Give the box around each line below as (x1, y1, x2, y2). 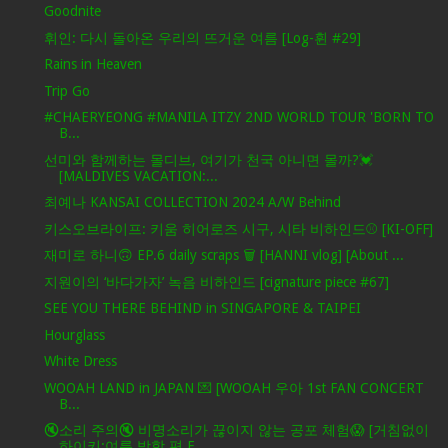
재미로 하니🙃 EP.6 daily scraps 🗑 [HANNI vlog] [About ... (43, 247, 404, 264)
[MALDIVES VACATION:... (58, 167, 218, 184)
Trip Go (43, 82, 90, 99)
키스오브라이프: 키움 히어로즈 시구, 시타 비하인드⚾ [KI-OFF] (43, 220, 433, 237)
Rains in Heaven (43, 56, 142, 73)
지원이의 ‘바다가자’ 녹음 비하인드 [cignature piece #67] (43, 273, 389, 290)
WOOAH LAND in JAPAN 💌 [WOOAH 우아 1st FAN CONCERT (43, 379, 424, 396)
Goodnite (43, 3, 101, 20)
